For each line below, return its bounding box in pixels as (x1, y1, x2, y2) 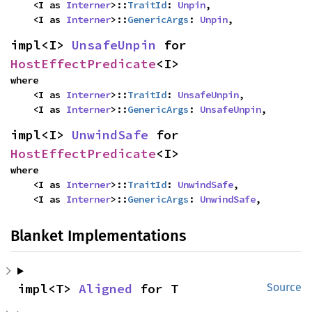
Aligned (79, 280, 132, 297)
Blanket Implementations (10, 226, 186, 245)
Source (267, 280, 302, 294)
